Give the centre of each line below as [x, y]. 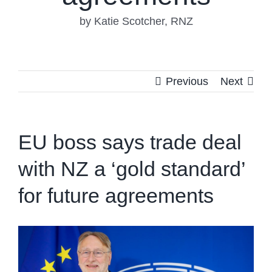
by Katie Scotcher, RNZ [136, 22]
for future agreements [116, 196]
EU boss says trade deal [130, 142]
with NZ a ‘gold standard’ [132, 169]
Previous [187, 82]
